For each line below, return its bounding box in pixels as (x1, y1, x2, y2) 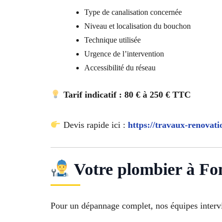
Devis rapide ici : (60, 120, 128, 130)
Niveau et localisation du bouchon (84, 22, 191, 31)
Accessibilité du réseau (84, 63, 156, 72)
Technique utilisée (84, 36, 141, 45)
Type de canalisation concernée (84, 8, 182, 17)
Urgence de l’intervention (84, 50, 164, 58)
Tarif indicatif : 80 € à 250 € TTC (63, 90, 191, 100)
